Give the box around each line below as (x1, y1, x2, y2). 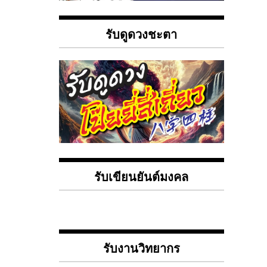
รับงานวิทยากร (103, 238, 180, 256)
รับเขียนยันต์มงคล (94, 166, 189, 185)
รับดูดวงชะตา (105, 24, 178, 42)
